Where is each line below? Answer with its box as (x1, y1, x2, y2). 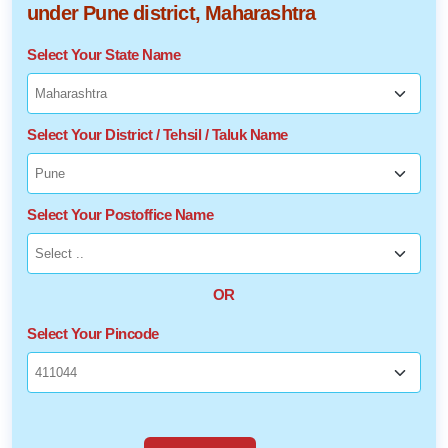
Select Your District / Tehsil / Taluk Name (27, 125, 288, 143)
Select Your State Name (27, 45, 181, 63)
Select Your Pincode (27, 324, 159, 342)
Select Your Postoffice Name (27, 205, 214, 223)
